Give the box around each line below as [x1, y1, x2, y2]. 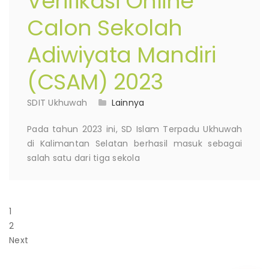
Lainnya [111, 97, 145, 109]
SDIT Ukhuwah [27, 97, 87, 109]
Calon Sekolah [27, 13, 183, 44]
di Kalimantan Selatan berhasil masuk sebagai [27, 138, 242, 150]
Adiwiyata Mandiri [27, 40, 216, 71]
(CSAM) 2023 [27, 67, 163, 98]
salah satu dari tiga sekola [27, 152, 140, 165]
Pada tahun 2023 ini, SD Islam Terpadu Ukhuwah [27, 123, 242, 136]
